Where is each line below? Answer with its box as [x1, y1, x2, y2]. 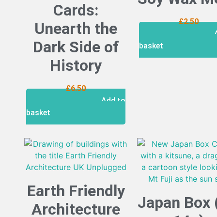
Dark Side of [32, 38, 119, 57]
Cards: [53, 1, 98, 20]
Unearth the [34, 19, 117, 38]
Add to [101, 96, 125, 106]
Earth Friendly [27, 182, 125, 201]
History [50, 56, 102, 75]
